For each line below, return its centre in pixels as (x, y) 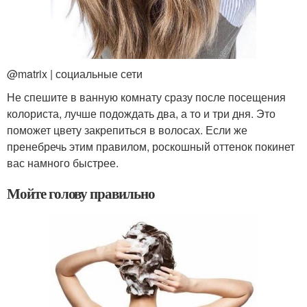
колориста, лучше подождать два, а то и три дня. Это (141, 113)
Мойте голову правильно (81, 193)
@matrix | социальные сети (75, 73)
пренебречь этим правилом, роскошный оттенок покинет (151, 146)
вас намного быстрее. (63, 162)
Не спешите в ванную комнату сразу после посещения (146, 97)
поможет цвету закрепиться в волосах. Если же (127, 130)
